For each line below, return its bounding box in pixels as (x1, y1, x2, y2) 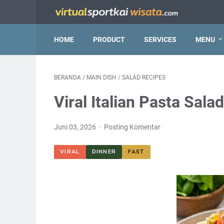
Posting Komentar (104, 123, 161, 131)
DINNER (91, 148, 116, 156)
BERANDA (54, 74, 81, 81)
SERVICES (144, 35, 176, 43)
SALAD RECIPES (122, 74, 165, 81)
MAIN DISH (86, 74, 116, 81)
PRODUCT (93, 35, 125, 43)
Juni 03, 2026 (54, 123, 97, 131)
